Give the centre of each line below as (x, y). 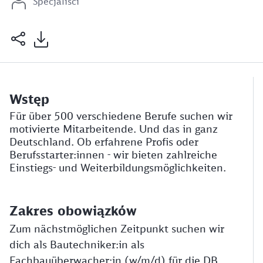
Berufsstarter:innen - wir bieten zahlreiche (113, 154)
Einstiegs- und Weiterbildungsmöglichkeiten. (118, 167)
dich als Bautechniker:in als (77, 244)
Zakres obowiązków (73, 210)
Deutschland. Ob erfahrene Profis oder (104, 141)
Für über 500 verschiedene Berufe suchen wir (121, 116)
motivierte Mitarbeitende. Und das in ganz (114, 129)
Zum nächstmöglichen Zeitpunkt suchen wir (117, 228)
